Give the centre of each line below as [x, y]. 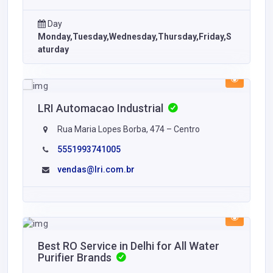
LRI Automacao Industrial [102, 108]
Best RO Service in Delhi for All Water [129, 246]
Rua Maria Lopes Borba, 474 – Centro [128, 129]
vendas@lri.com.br [96, 169]
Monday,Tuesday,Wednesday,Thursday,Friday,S [135, 36]
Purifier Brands [76, 258]
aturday [53, 49]
